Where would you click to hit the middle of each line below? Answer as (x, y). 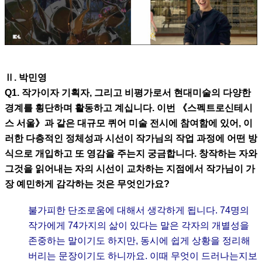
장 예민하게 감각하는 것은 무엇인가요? (87, 184)
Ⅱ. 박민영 (26, 78)
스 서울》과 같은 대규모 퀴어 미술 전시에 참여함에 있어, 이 (129, 123)
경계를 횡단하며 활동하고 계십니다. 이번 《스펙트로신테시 (129, 108)
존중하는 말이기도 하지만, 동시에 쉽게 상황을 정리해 (139, 241)
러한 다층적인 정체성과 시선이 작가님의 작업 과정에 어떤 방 (131, 139)
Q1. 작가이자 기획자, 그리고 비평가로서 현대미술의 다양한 (128, 93)
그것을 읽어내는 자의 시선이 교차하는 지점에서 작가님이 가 (130, 169)
